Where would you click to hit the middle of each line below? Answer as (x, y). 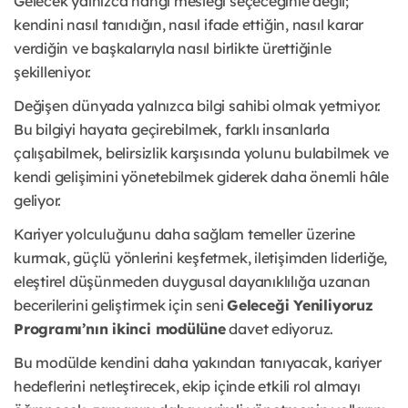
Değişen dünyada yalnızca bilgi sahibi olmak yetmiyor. (198, 106)
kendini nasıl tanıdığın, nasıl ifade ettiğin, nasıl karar (189, 25)
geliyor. (38, 201)
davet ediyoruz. (280, 329)
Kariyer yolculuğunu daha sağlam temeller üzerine (185, 235)
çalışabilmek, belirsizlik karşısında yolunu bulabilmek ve (202, 153)
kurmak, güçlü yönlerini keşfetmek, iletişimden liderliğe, (201, 258)
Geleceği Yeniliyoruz (300, 306)
